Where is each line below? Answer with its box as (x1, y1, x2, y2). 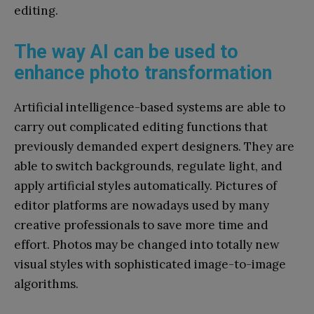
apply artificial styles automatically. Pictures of (14, 177, 277, 193)
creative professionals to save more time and (14, 217, 268, 233)
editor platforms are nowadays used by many (14, 197, 269, 213)
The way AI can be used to (14, 40, 238, 63)
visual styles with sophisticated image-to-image (14, 256, 286, 272)
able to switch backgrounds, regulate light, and (14, 158, 282, 174)
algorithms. (14, 275, 78, 292)
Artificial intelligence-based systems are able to (14, 99, 285, 115)
